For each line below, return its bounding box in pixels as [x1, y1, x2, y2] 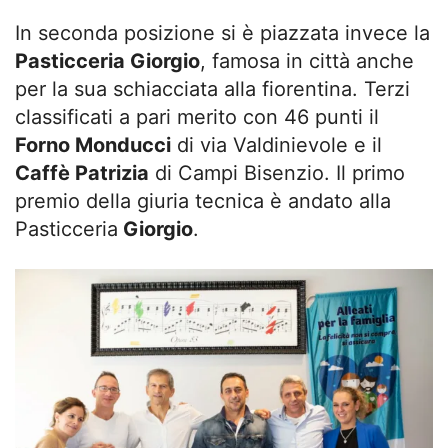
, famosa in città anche [200, 48, 414, 73]
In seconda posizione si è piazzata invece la [15, 20, 430, 45]
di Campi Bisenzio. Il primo [149, 160, 405, 185]
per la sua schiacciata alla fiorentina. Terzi [15, 76, 410, 101]
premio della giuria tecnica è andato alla [15, 188, 391, 213]
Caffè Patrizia [15, 160, 149, 185]
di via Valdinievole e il [171, 132, 382, 157]
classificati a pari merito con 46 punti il [15, 104, 379, 129]
